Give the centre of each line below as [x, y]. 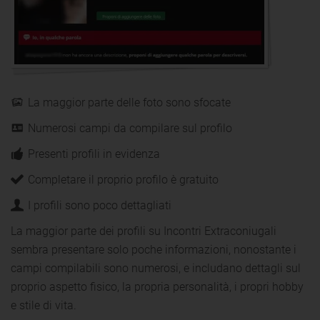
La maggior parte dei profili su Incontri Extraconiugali [144, 231]
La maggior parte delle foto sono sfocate [129, 102]
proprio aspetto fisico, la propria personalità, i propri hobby [157, 286]
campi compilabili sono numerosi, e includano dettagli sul [156, 268]
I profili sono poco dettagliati [100, 205]
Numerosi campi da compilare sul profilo [130, 128]
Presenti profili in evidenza [94, 154]
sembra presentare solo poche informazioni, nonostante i [154, 249]
